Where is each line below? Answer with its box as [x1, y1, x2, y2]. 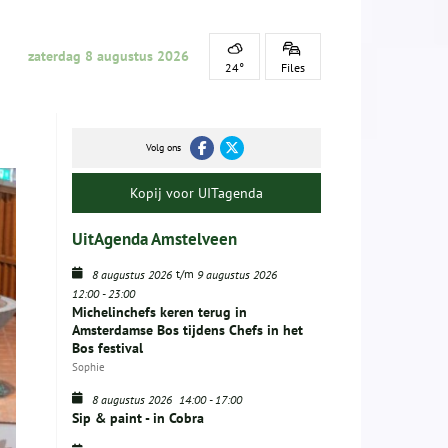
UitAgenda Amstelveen [72, 228, 237, 251]
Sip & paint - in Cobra [72, 409, 204, 428]
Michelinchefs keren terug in [72, 303, 247, 322]
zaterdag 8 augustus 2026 [28, 47, 189, 66]
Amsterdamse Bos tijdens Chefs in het [72, 321, 303, 340]
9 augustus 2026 [197, 267, 277, 283]
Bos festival [72, 339, 143, 358]
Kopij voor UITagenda [130, 184, 263, 203]
